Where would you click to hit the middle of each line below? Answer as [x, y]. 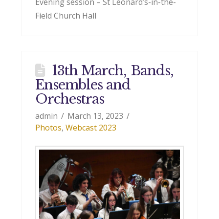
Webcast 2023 [91, 128]
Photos [48, 128]
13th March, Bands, [112, 71]
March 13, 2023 [96, 116]
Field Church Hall [66, 15]
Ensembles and [83, 85]
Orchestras [70, 99]
